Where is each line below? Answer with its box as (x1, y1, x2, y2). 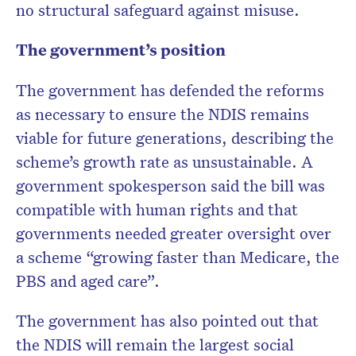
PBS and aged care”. (16, 270, 160, 292)
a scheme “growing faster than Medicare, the (16, 246, 339, 268)
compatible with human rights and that (16, 199, 298, 220)
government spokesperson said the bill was (16, 175, 325, 196)
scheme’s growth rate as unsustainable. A (16, 151, 313, 172)
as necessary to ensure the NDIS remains (16, 103, 309, 125)
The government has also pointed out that (16, 310, 319, 331)
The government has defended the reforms (16, 79, 324, 101)
